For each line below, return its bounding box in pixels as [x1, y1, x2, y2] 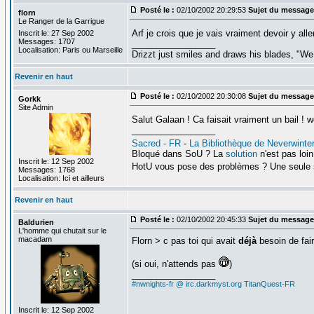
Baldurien [18, 217, 54, 226]
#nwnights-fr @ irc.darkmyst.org [131, 279, 242, 288]
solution [225, 148, 257, 159]
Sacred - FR [131, 137, 181, 149]
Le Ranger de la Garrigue [18, 16, 104, 25]
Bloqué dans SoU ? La [131, 148, 226, 159]
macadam [18, 234, 52, 243]
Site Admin [18, 102, 53, 111]
